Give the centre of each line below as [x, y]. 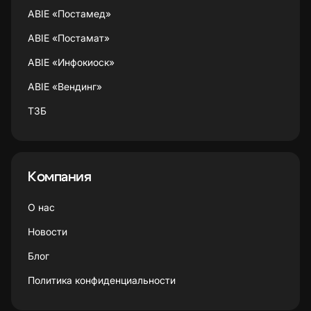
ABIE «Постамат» [69, 38]
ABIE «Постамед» [69, 14]
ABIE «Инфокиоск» [71, 62]
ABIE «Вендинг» [65, 87]
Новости [48, 232]
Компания [59, 177]
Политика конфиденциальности [102, 280]
